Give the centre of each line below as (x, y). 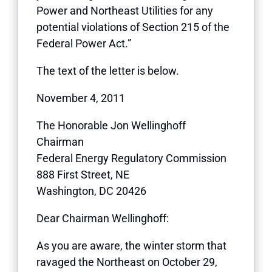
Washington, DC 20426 (91, 191)
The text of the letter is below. (108, 70)
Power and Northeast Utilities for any (125, 10)
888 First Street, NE (83, 174)
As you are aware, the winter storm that (131, 245)
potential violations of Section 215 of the (133, 27)
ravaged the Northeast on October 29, (127, 262)
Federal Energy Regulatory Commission (131, 158)
